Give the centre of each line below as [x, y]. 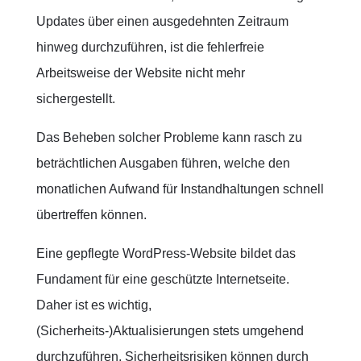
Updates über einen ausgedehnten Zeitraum [162, 21]
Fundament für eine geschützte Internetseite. [162, 279]
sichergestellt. [75, 99]
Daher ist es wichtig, [93, 305]
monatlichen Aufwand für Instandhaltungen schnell [180, 189]
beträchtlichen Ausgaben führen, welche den [163, 163]
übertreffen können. [91, 215]
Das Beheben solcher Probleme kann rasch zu [169, 137]
